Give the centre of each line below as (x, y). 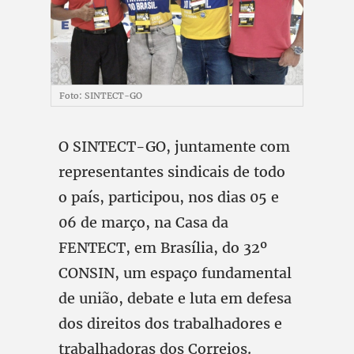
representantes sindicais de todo (172, 172)
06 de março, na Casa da (143, 222)
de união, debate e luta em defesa (175, 298)
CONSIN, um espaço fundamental (175, 273)
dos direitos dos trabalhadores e (170, 324)
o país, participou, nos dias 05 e (169, 197)
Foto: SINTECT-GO (101, 96)
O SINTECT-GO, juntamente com (174, 147)
